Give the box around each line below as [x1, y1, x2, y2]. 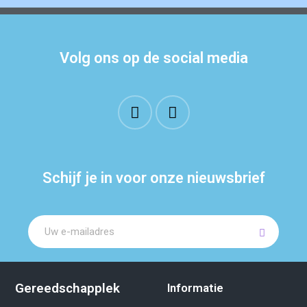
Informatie [167, 281, 223, 295]
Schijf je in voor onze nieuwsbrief [42, 169, 265, 187]
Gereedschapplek [15, 280, 120, 297]
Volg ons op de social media [59, 49, 248, 67]
